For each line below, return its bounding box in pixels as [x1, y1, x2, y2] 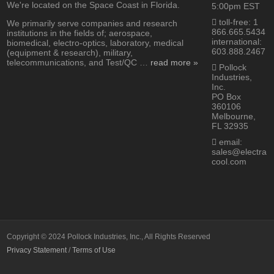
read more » [150, 57, 199, 68]
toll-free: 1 [217, 17, 259, 28]
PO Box [212, 92, 242, 102]
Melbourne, [212, 111, 256, 122]
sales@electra [212, 147, 267, 157]
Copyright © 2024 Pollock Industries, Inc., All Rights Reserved [7, 232, 211, 242]
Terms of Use [72, 246, 116, 255]
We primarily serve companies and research [7, 18, 178, 29]
